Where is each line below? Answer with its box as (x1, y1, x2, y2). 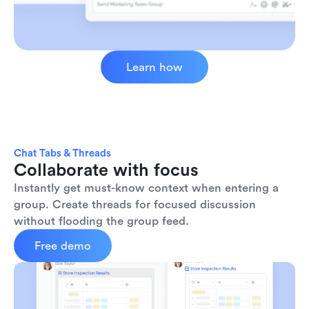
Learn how (126, 60, 183, 74)
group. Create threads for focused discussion (14, 197, 256, 211)
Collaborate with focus (14, 160, 199, 179)
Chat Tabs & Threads (14, 147, 111, 159)
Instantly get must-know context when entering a (14, 181, 279, 195)
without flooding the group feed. (14, 214, 189, 228)
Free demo (34, 239, 91, 252)
